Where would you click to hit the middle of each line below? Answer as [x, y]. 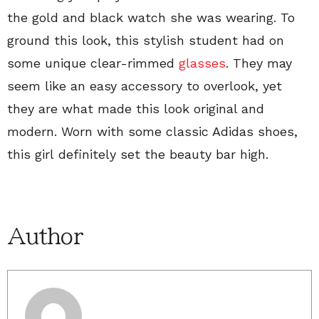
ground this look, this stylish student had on [146, 40]
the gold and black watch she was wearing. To [151, 17]
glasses [202, 63]
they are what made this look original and [136, 109]
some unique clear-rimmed [93, 63]
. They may [259, 63]
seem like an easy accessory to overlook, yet [145, 86]
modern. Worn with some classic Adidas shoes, [152, 131]
